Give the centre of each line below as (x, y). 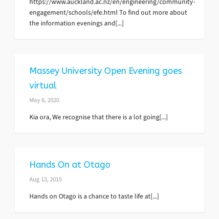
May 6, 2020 (44, 100)
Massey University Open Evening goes (106, 71)
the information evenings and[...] (77, 23)
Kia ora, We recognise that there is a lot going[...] (99, 117)
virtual (43, 85)
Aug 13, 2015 (45, 179)
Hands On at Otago (70, 164)
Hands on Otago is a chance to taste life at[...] (94, 196)
